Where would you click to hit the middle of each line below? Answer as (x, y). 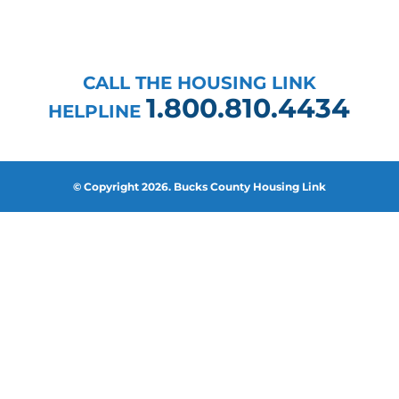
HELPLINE (98, 111)
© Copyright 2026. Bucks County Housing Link (199, 186)
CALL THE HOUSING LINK (199, 82)
